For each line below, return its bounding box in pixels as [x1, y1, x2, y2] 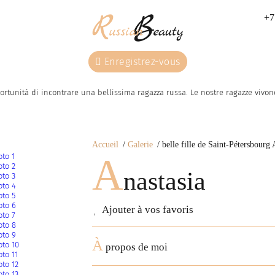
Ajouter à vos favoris [101, 204, 193, 216]
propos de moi [103, 241, 168, 254]
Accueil [91, 140, 118, 150]
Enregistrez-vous [101, 56, 180, 68]
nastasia [123, 167, 206, 196]
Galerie [127, 140, 153, 150]
